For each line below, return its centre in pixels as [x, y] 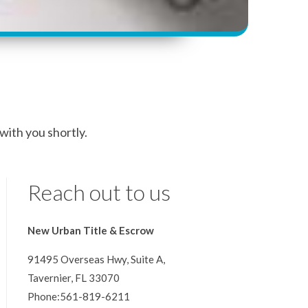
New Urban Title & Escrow [91, 231]
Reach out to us [99, 192]
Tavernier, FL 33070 [74, 278]
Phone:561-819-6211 [79, 297]
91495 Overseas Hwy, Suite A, [96, 260]
